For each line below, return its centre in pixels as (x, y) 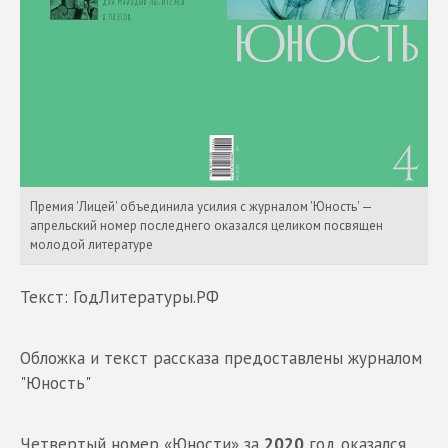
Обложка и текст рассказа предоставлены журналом (221, 357)
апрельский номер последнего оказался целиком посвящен (206, 225)
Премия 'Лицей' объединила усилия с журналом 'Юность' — (201, 206)
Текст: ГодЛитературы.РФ (119, 296)
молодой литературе (91, 244)
